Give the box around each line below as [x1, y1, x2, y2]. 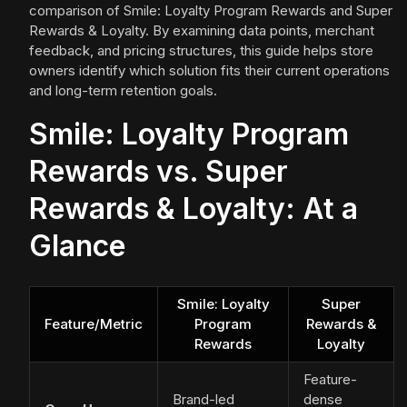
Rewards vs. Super [29, 154, 288, 190]
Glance [29, 228, 125, 264]
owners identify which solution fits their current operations [29, 62, 390, 80]
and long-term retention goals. [29, 82, 217, 100]
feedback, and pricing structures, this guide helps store [29, 42, 373, 60]
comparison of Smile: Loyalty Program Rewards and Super [29, 2, 392, 20]
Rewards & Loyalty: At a [29, 191, 358, 227]
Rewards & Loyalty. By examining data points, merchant [29, 22, 374, 40]
